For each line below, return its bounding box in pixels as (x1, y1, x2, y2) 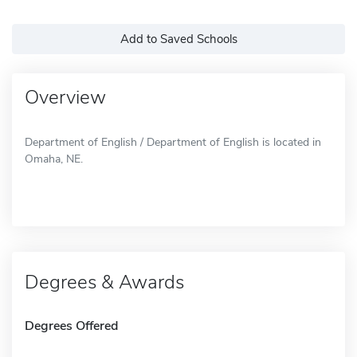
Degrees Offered (25, 316, 118, 335)
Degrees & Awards (25, 269, 184, 295)
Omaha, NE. (25, 151, 83, 167)
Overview (25, 84, 106, 110)
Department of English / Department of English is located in (25, 134, 321, 150)
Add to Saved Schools (120, 30, 237, 47)
